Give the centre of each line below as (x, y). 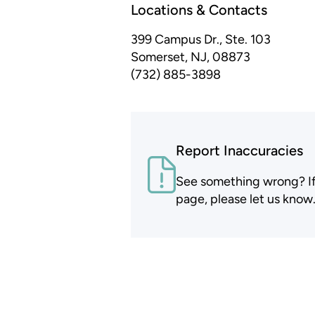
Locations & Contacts (199, 10)
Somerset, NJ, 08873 (191, 57)
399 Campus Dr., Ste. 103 (201, 40)
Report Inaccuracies (239, 150)
